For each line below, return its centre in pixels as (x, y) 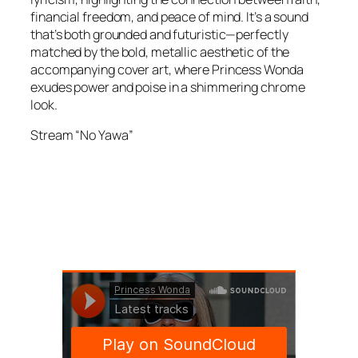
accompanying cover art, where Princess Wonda (167, 69)
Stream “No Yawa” (82, 135)
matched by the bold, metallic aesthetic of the (160, 52)
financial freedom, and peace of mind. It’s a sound (169, 16)
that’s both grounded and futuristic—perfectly (159, 34)
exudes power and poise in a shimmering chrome (168, 87)
